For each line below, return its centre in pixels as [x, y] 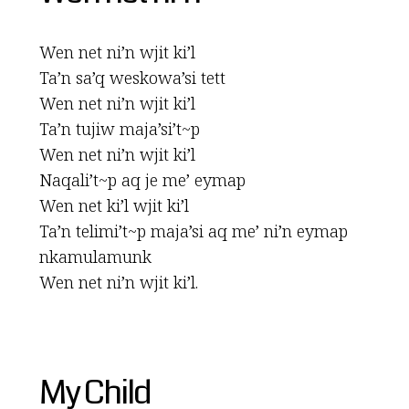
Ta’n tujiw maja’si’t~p [119, 129]
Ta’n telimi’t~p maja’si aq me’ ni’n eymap [193, 231]
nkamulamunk [95, 257]
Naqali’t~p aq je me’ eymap [142, 180]
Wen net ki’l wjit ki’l [114, 205]
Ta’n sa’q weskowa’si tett [132, 78]
